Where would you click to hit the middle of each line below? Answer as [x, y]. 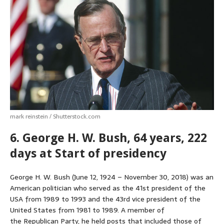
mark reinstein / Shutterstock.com [55, 116]
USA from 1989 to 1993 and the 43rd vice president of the [105, 199]
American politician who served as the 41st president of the [108, 188]
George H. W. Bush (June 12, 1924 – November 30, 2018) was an [112, 177]
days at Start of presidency [88, 153]
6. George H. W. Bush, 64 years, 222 [108, 138]
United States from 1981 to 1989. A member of [87, 210]
